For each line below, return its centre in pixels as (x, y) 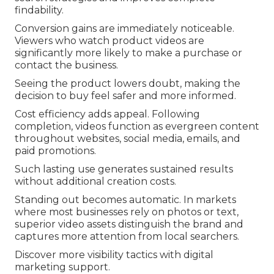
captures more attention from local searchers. (127, 237)
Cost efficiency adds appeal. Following (107, 114)
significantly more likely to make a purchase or (128, 53)
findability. (39, 10)
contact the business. (66, 65)
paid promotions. (55, 151)
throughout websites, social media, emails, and (128, 139)
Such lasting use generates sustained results (124, 169)
